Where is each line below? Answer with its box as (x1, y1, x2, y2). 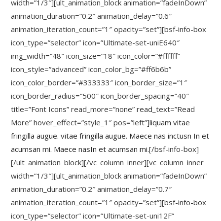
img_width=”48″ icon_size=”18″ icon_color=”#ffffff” (11, 51, 181, 61)
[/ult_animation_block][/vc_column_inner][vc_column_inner (11, 157, 204, 167)
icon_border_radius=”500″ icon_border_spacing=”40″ (11, 91, 189, 101)
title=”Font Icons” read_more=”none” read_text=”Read (11, 104, 195, 114)
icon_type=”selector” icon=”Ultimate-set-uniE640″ (11, 37, 180, 47)
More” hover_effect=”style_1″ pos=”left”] (11, 117, 150, 127)
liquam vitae (149, 117, 190, 127)
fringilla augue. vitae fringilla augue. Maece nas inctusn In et (11, 131, 210, 141)
